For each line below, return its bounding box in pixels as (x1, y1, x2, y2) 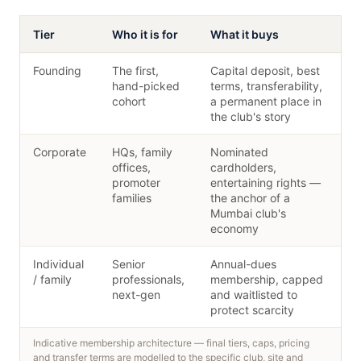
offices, (112, 160, 151, 174)
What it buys (210, 27, 279, 41)
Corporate (33, 145, 86, 159)
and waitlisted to (210, 288, 297, 301)
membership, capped (210, 272, 323, 286)
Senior (112, 257, 145, 271)
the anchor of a (210, 191, 290, 205)
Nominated (210, 145, 268, 159)
